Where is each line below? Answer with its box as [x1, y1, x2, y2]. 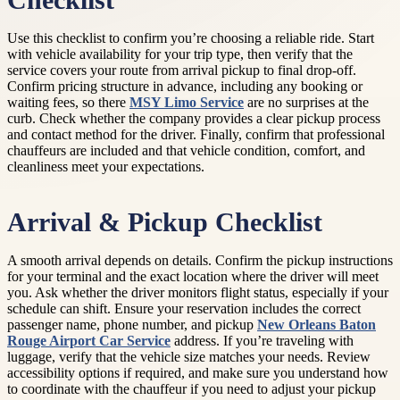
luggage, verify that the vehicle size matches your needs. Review [7, 349, 371, 365]
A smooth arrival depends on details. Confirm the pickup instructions [7, 253, 393, 269]
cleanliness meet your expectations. [7, 159, 204, 174]
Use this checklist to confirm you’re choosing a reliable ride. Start [7, 30, 374, 46]
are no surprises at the [244, 95, 369, 110]
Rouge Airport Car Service [7, 333, 171, 349]
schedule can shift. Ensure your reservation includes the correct [7, 301, 361, 317]
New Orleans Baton [257, 317, 376, 333]
